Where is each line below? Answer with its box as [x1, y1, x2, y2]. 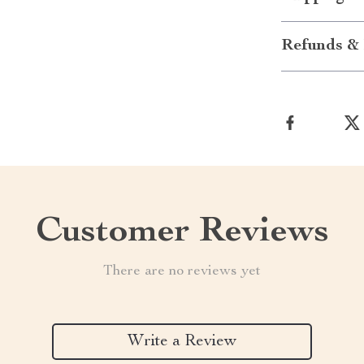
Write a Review [128, 333, 236, 350]
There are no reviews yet [103, 264, 261, 279]
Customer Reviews [35, 215, 329, 251]
